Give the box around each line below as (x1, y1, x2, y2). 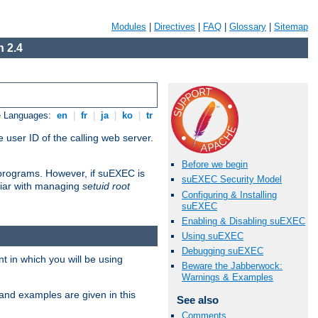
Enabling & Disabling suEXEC (182, 215, 305, 226)
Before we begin (182, 159, 248, 170)
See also (176, 294, 219, 307)
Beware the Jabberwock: (182, 261, 283, 272)
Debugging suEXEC (182, 246, 263, 257)
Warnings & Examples (182, 272, 273, 283)
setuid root (82, 180, 130, 192)
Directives (154, 21, 195, 32)
